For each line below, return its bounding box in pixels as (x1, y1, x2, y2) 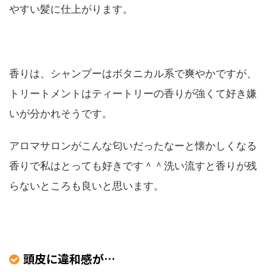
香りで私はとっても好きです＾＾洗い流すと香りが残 (9, 160, 257, 172)
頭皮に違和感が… (23, 250, 115, 267)
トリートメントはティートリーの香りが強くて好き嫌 (9, 87, 257, 100)
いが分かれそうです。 (9, 107, 112, 120)
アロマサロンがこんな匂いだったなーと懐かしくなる (9, 140, 257, 152)
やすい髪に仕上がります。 (9, 3, 133, 16)
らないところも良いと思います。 (9, 180, 164, 192)
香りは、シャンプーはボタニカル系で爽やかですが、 (9, 67, 257, 80)
